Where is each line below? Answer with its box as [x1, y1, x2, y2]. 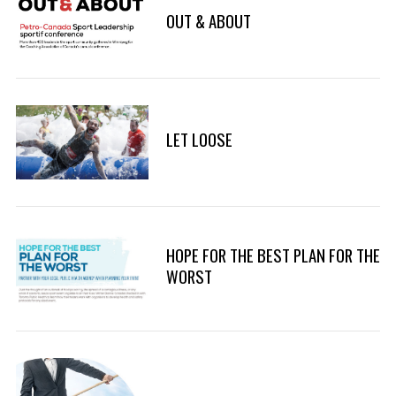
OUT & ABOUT [165, 8, 251, 33]
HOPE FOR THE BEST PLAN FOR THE [165, 243, 380, 268]
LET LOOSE [165, 127, 232, 151]
